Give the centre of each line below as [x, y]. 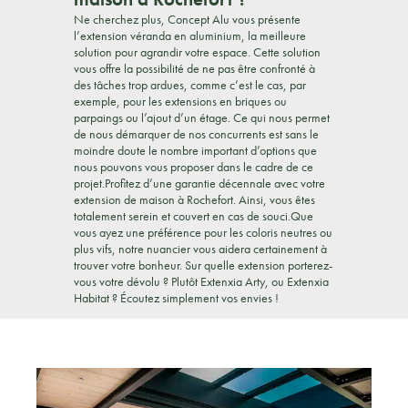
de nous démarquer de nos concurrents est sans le [197, 134]
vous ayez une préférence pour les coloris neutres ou [204, 233]
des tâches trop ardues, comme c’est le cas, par [190, 85]
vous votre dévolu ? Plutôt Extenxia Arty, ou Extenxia [202, 282]
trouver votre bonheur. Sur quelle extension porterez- [204, 265]
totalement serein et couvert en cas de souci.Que [194, 216]
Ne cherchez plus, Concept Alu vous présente [188, 20]
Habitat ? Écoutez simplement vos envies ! [177, 298]
